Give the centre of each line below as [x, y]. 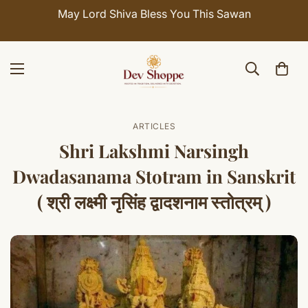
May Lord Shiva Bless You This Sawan [154, 14]
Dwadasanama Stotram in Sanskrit [154, 177]
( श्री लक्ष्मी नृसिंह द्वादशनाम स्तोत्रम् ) [154, 202]
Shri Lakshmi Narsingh [154, 151]
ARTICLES [154, 126]
